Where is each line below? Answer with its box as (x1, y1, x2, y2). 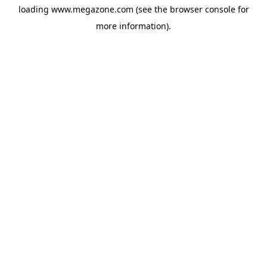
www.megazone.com (51, 4, 133, 15)
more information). (96, 20, 171, 32)
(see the (133, 4, 167, 15)
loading (18, 4, 51, 15)
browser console (169, 4, 235, 15)
